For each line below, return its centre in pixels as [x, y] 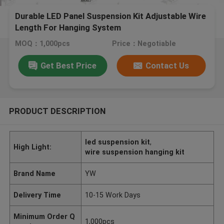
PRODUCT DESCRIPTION [57, 111]
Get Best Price [69, 65]
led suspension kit [118, 142]
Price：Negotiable [144, 44]
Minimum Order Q [44, 216]
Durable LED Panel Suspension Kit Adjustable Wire [111, 16]
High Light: [33, 147]
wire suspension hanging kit [135, 152]
